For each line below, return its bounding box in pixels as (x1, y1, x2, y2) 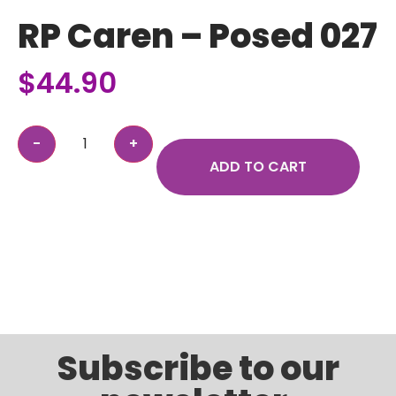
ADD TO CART (209, 156, 308, 178)
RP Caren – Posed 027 (18, 12, 377, 60)
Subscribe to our (57, 345, 339, 392)
